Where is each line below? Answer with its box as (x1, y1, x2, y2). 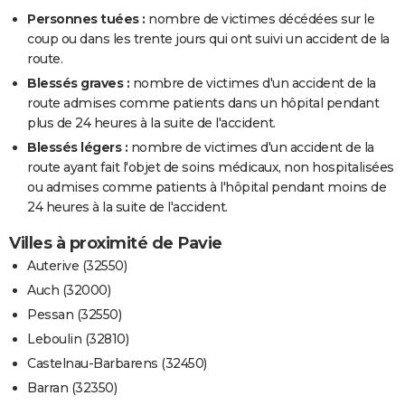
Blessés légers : (27, 139, 127, 156)
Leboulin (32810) (27, 331, 128, 348)
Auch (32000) (27, 282, 110, 299)
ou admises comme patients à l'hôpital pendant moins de (27, 179, 386, 196)
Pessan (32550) (27, 306, 121, 324)
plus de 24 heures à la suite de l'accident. (27, 115, 276, 132)
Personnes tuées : (27, 11, 146, 28)
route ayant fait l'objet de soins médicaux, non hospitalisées (27, 159, 394, 176)
